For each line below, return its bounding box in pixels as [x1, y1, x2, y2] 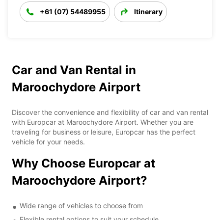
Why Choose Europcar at [12, 156, 155, 170]
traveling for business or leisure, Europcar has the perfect [12, 127, 195, 136]
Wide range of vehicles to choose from [20, 201, 143, 210]
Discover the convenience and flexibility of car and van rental [12, 108, 208, 116]
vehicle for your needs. [12, 137, 85, 146]
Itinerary [134, 7, 163, 16]
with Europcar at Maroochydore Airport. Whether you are [12, 117, 193, 126]
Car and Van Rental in [12, 62, 136, 77]
